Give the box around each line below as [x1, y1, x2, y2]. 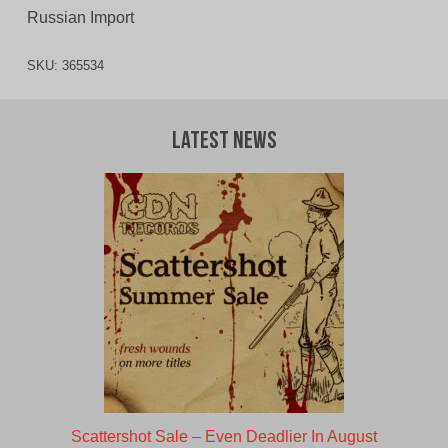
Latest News [171, 130, 277, 155]
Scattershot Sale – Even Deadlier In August [71, 428, 377, 446]
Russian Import [26, 9, 134, 27]
